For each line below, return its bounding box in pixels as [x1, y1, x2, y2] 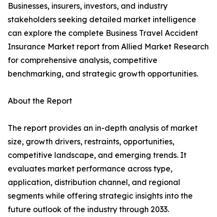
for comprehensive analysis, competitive [8, 55, 157, 65]
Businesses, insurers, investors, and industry [8, 1, 168, 11]
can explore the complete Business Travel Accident [8, 28, 198, 38]
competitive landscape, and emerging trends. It [8, 150, 186, 160]
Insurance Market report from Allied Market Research [8, 42, 209, 52]
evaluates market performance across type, [8, 164, 172, 174]
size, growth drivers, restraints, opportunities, [8, 137, 174, 147]
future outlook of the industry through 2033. [8, 204, 169, 215]
